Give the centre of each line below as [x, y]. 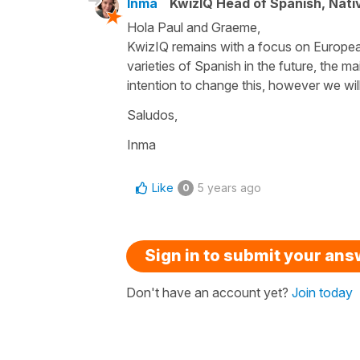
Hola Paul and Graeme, [194, 27]
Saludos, [152, 115]
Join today [322, 292]
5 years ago [229, 187]
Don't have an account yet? [209, 292]
